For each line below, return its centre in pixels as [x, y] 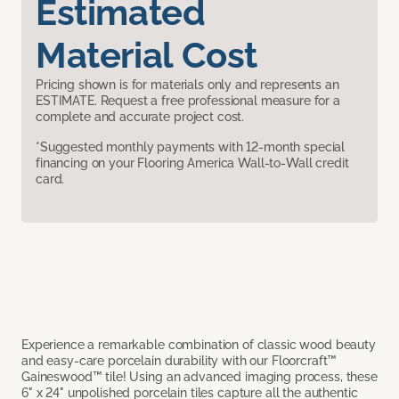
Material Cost [147, 54]
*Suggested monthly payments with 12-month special [191, 147]
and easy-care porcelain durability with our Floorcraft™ [179, 360]
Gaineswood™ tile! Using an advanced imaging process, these [199, 376]
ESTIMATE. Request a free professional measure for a [188, 100]
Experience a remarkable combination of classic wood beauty [199, 344]
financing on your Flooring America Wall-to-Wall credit [192, 163]
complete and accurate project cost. [140, 116]
